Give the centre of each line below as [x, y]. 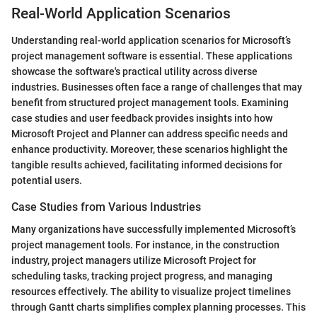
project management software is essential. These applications [152, 56]
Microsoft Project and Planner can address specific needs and [150, 134]
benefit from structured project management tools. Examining [150, 103]
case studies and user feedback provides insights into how [142, 119]
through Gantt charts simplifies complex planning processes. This [158, 307]
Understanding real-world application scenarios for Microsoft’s [151, 41]
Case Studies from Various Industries [106, 207]
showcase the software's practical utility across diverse [134, 72]
